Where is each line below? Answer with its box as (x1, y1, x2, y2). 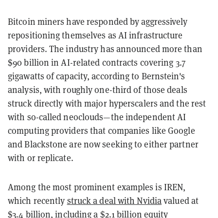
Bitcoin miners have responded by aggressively (8, 15, 188, 27)
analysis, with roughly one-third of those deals (8, 83, 187, 95)
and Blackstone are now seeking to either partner (8, 138, 199, 150)
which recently (8, 194, 67, 206)
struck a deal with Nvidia (67, 194, 162, 206)
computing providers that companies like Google (8, 124, 195, 136)
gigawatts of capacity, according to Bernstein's (8, 70, 185, 82)
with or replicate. (8, 151, 73, 163)
